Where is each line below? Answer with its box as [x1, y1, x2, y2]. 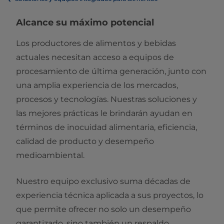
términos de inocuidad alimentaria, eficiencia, [16, 122, 197, 132]
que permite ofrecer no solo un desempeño [16, 204, 191, 214]
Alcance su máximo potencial [16, 17, 154, 28]
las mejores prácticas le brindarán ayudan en [16, 108, 192, 118]
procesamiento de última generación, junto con [16, 66, 206, 76]
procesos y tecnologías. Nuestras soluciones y [16, 94, 197, 104]
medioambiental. [16, 150, 84, 160]
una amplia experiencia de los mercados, [16, 80, 178, 90]
